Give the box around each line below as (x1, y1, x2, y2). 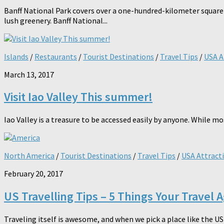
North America (4, 150, 54, 161)
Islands (4, 51, 28, 61)
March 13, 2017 (4, 69, 54, 79)
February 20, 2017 (4, 168, 63, 179)
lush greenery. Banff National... (4, 15, 107, 25)
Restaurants (34, 51, 77, 61)
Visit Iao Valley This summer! (4, 89, 152, 105)
